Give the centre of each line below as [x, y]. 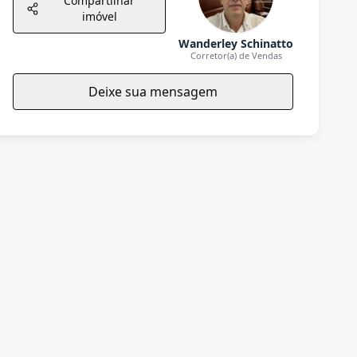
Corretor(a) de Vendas [236, 55]
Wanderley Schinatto [236, 43]
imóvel [99, 16]
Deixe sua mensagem [153, 92]
